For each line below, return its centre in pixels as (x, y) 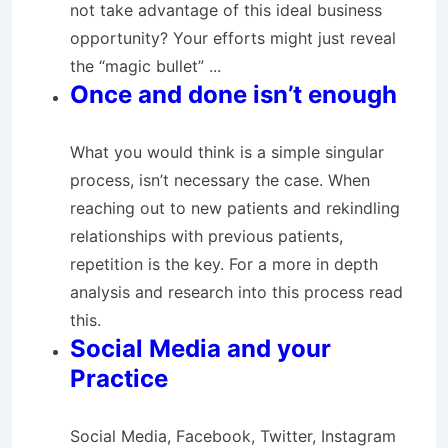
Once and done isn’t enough (233, 94)
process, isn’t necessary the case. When (220, 180)
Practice (119, 378)
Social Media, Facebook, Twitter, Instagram (233, 436)
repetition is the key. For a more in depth (224, 264)
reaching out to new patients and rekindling (235, 208)
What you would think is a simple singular (227, 152)
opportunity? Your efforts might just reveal (233, 38)
